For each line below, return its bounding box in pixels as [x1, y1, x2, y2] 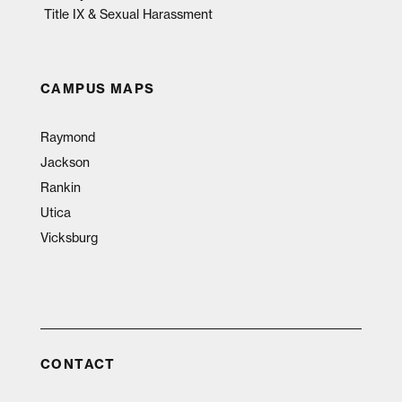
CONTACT [39, 356, 116, 373]
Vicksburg [39, 230, 98, 246]
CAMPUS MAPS [39, 81, 155, 98]
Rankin [39, 179, 81, 196]
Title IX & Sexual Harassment [43, 6, 213, 22]
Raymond [39, 129, 95, 145]
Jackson [39, 154, 90, 170]
